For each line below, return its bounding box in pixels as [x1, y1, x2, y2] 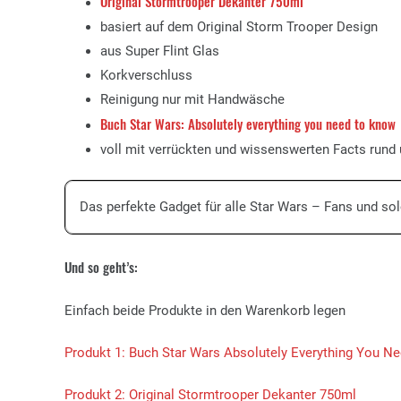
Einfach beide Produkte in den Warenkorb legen [64, 302, 346, 319]
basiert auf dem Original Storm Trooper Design [100, 19, 378, 36]
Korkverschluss [100, 67, 192, 84]
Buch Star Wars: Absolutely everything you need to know [100, 114, 396, 134]
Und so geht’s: [64, 256, 138, 277]
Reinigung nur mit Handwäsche [100, 91, 285, 108]
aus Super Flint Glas [100, 43, 219, 60]
